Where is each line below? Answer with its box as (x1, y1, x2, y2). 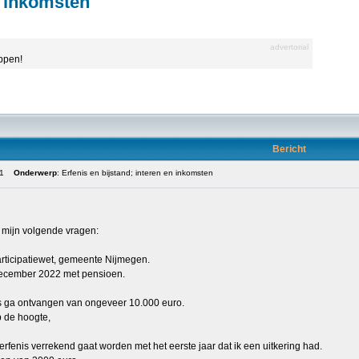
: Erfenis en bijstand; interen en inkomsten (57, 168, 213, 177)
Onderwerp (14, 168, 57, 177)
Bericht (272, 143, 306, 155)
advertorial (270, 42, 309, 51)
